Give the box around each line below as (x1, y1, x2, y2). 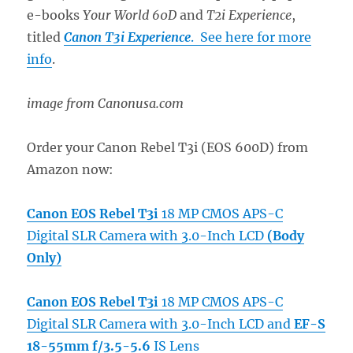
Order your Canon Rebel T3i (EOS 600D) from (27, 139, 309, 155)
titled (27, 28, 65, 45)
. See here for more (191, 28, 312, 45)
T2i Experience (206, 6, 292, 23)
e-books (27, 6, 84, 23)
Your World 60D (83, 6, 177, 23)
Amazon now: (27, 161, 114, 177)
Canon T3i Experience (64, 28, 191, 45)
